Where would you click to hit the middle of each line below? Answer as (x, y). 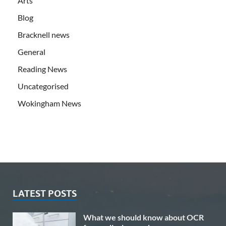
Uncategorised (43, 86)
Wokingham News (49, 103)
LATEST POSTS (45, 193)
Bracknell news (44, 34)
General (32, 51)
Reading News (42, 69)
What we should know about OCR (144, 217)
